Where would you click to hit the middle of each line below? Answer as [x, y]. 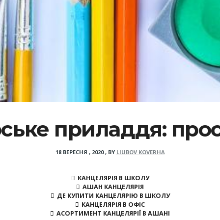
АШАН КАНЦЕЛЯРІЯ [113, 187]
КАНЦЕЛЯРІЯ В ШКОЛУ [113, 178]
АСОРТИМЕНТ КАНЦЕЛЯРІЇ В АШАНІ [113, 213]
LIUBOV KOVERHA [140, 152]
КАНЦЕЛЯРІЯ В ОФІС [113, 204]
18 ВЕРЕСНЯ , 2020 [79, 152]
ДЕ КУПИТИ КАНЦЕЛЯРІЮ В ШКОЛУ [113, 195]
